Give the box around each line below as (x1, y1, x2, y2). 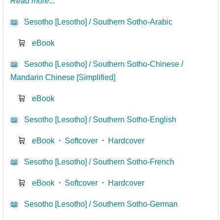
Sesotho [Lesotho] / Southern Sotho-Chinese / (24, 59, 184, 68)
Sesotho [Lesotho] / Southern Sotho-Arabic (24, 17, 173, 26)
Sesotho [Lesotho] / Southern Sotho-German (24, 199, 178, 208)
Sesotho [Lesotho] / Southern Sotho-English (24, 115, 177, 124)
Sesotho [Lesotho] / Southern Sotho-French (24, 157, 175, 166)
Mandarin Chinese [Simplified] (10, 73, 116, 82)
